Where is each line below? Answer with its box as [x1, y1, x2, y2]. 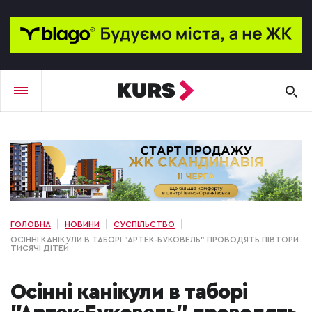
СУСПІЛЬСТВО [114, 220, 175, 229]
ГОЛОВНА [10, 220, 51, 229]
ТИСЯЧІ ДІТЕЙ [10, 244, 69, 253]
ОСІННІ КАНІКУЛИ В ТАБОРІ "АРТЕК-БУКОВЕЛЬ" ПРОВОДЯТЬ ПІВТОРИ [10, 235, 299, 244]
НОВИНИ [65, 220, 100, 229]
